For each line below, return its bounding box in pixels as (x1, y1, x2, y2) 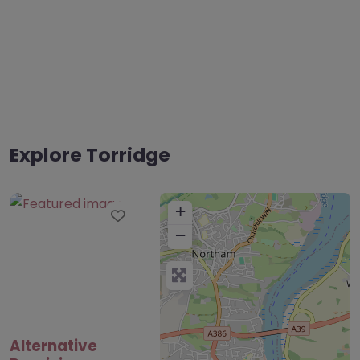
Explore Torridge (10, 141, 170, 169)
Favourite (124, 204, 200, 227)
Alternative (10, 335, 97, 356)
